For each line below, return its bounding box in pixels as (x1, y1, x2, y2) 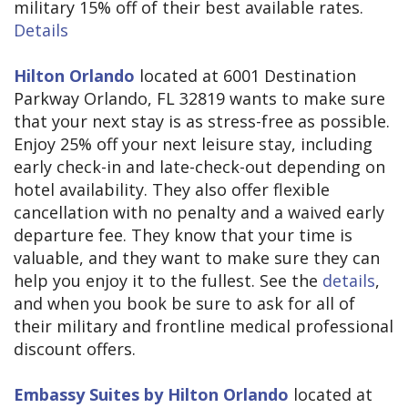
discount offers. (14, 338, 136, 361)
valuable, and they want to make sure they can (14, 247, 380, 270)
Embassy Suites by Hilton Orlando (14, 383, 289, 406)
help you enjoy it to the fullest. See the (14, 270, 322, 292)
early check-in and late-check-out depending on (14, 156, 385, 178)
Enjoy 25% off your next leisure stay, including (14, 133, 372, 156)
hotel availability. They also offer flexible (14, 178, 330, 201)
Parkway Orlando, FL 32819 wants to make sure (14, 87, 385, 110)
